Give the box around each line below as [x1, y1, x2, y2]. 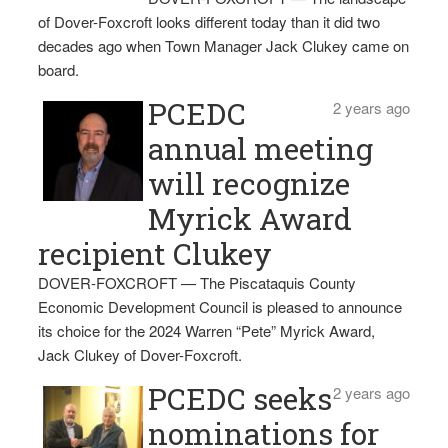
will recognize [147, 164, 350, 203]
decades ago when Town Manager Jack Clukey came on [37, 35, 409, 56]
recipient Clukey [37, 234, 272, 273]
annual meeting [147, 129, 373, 168]
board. [37, 59, 79, 80]
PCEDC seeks [147, 379, 332, 418]
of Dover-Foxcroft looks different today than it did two [37, 11, 380, 32]
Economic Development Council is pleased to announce [37, 296, 402, 317]
